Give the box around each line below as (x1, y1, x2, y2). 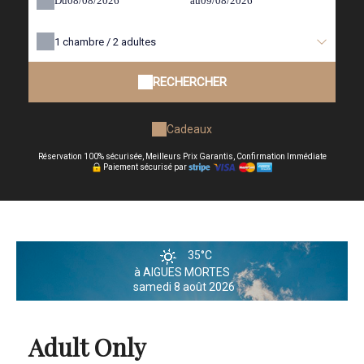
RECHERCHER (152, 75, 227, 89)
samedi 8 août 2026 (133, 280, 235, 294)
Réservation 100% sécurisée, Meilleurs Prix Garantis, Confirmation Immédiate (37, 152, 327, 161)
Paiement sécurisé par (102, 162, 187, 171)
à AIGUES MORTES (134, 266, 230, 279)
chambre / (63, 36, 113, 48)
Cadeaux (167, 122, 212, 136)
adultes (121, 36, 156, 48)
